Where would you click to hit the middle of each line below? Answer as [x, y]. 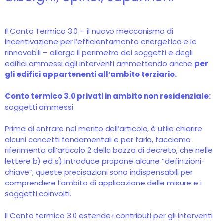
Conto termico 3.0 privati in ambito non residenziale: [108, 96]
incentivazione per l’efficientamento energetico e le [101, 42]
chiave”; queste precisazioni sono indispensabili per [99, 172]
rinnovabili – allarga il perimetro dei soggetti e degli [99, 53]
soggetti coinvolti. [38, 194]
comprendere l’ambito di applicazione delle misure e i [103, 183]
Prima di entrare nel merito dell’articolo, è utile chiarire [104, 129]
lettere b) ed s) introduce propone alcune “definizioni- [105, 161]
